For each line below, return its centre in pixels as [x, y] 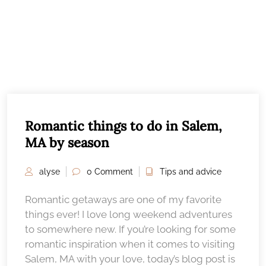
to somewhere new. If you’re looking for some [130, 229]
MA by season [67, 142]
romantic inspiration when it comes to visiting [130, 244]
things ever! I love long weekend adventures [129, 214]
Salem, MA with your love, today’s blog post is [130, 259]
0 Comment [110, 171]
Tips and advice [191, 171]
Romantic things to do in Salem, [123, 126]
